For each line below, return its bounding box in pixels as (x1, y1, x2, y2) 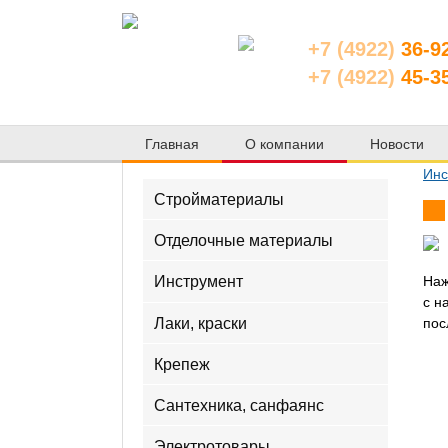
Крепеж (154, 355, 211, 373)
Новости (370, 135, 425, 152)
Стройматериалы (154, 190, 285, 208)
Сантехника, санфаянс (154, 396, 325, 414)
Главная (145, 135, 200, 152)
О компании (245, 135, 325, 152)
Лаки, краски (154, 314, 248, 332)
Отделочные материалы (154, 231, 334, 249)
